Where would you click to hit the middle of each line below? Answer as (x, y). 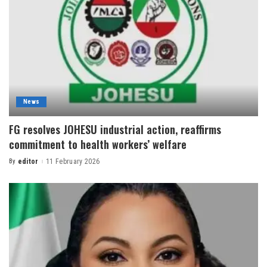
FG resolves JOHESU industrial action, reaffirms (115, 130)
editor (28, 162)
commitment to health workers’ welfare (98, 145)
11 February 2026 (73, 162)
